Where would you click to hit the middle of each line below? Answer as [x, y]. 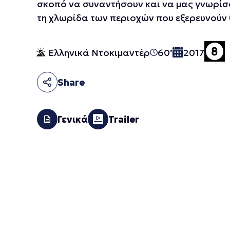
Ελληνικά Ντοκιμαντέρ [99, 52]
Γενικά [73, 119]
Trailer [124, 119]
